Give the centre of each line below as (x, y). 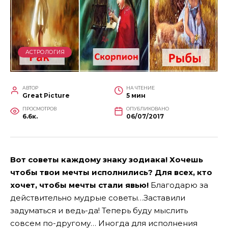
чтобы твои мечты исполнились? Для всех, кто (111, 172)
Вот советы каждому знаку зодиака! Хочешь (107, 159)
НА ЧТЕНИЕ (140, 88)
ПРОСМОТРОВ (39, 108)
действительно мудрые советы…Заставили (98, 197)
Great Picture (46, 95)
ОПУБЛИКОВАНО (148, 108)
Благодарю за (179, 185)
